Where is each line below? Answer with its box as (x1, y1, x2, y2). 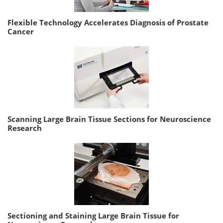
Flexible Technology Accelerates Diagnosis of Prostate (7, 17, 209, 28)
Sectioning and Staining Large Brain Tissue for (7, 211, 179, 221)
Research (7, 123, 42, 133)
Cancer (7, 26, 34, 37)
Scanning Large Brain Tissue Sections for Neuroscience (7, 114, 211, 124)
